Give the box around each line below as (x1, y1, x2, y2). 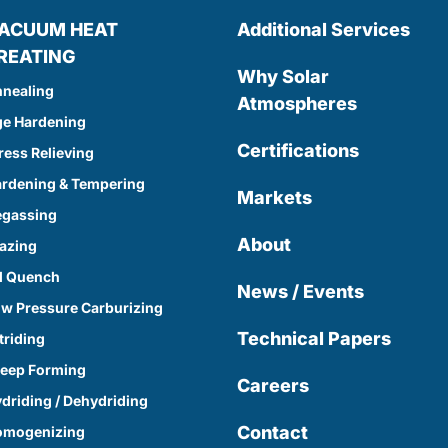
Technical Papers (237, 328, 392, 349)
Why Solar (237, 66, 330, 87)
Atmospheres (237, 93, 358, 114)
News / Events (237, 281, 365, 302)
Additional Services (237, 19, 411, 40)
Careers (237, 375, 310, 396)
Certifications (237, 140, 360, 161)
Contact (237, 422, 309, 443)
